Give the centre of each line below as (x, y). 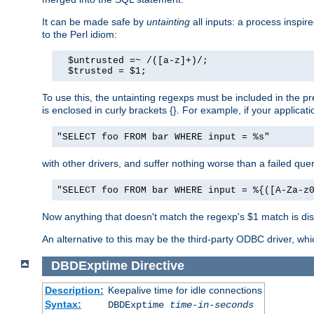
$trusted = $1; (102, 71)
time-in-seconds (211, 305)
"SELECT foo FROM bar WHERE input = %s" (163, 137)
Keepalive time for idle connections (185, 290)
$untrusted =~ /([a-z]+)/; (132, 61)
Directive (157, 266)
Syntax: (63, 304)
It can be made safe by (94, 22)
